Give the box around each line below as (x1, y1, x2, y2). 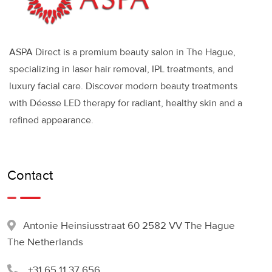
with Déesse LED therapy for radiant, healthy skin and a (9, 97, 242, 110)
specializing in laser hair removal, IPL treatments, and (9, 63, 233, 76)
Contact (7, 168, 53, 185)
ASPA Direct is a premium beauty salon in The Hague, (9, 46, 236, 59)
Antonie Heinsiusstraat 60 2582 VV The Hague (23, 219, 235, 233)
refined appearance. (9, 114, 93, 127)
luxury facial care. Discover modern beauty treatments (9, 80, 237, 93)
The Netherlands (7, 236, 83, 249)
